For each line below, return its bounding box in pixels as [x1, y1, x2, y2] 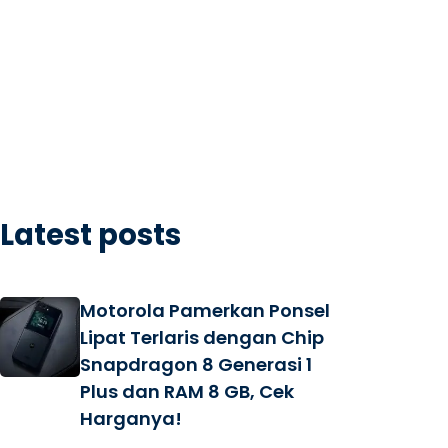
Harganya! [80, 406, 182, 431]
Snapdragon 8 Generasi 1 [80, 352, 312, 377]
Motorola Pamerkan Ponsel [80, 298, 330, 323]
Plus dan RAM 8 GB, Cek [80, 379, 294, 404]
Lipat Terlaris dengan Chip [80, 325, 324, 350]
